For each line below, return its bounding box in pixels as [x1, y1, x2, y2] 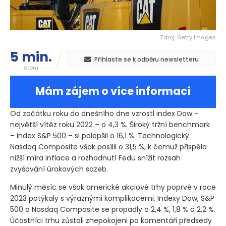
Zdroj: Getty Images [160, 33, 216, 42]
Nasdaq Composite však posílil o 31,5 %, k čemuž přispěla [10, 142, 207, 152]
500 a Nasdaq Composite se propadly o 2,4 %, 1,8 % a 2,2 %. [10, 204, 215, 215]
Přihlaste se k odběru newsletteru [94, 55, 199, 64]
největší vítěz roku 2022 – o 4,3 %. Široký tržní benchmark [10, 120, 210, 130]
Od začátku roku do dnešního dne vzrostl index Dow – [10, 108, 199, 119]
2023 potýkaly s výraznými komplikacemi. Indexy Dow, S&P [10, 193, 214, 204]
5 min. [10, 48, 52, 67]
